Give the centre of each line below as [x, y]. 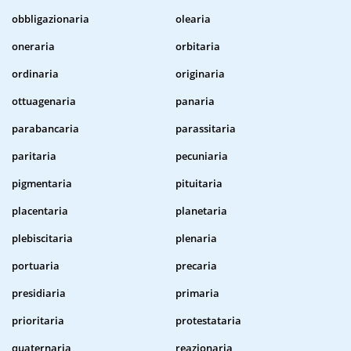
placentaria [40, 211]
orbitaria [198, 47]
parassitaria [206, 129]
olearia [193, 19]
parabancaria [45, 129]
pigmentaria [42, 184]
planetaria [201, 211]
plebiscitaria [42, 239]
